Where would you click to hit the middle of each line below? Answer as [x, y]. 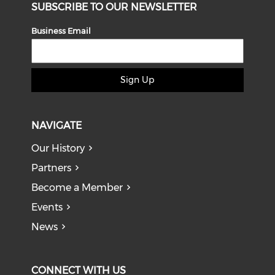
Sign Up [137, 79]
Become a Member [77, 187]
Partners [52, 168]
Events [47, 207]
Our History [58, 148]
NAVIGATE [57, 125]
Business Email [61, 30]
